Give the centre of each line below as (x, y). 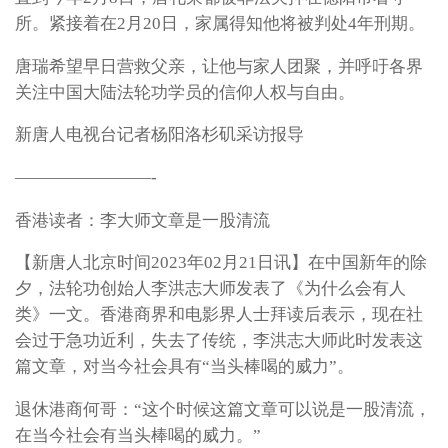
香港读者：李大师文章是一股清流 (142, 220)
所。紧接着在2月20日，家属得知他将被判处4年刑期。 (220, 23)
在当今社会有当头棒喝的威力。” (138, 436)
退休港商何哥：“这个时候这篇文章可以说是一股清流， (223, 410)
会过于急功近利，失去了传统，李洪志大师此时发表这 (219, 341)
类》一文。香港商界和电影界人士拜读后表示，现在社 (219, 315)
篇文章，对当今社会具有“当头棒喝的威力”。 (184, 367)
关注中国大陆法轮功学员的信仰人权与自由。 (185, 92)
